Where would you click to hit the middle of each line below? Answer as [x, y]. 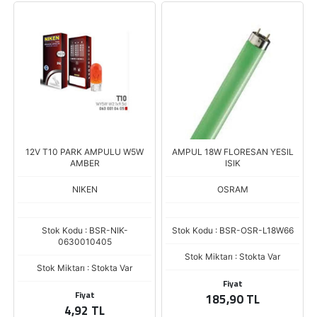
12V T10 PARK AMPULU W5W [85, 152]
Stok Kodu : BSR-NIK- [85, 230]
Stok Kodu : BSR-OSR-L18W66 [232, 230]
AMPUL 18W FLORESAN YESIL [232, 152]
